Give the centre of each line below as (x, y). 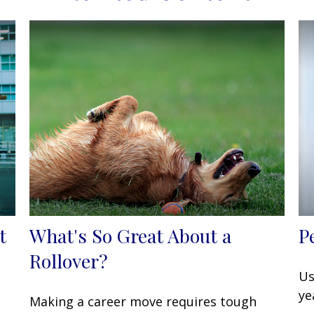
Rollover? (69, 260)
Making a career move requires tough (143, 301)
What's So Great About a (131, 235)
